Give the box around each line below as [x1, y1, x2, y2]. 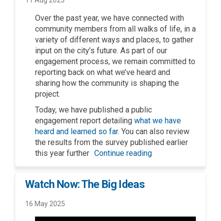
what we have [134, 115, 181, 125]
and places [120, 35, 159, 44]
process [80, 56, 109, 66]
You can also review [121, 126, 189, 136]
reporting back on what [35, 67, 115, 77]
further [65, 148, 89, 158]
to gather [163, 35, 193, 44]
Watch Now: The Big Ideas [25, 178, 145, 190]
